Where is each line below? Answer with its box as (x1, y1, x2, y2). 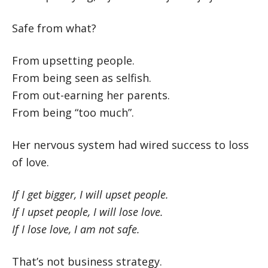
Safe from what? (12, 21, 96, 35)
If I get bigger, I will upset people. (12, 187, 169, 202)
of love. (12, 155, 49, 169)
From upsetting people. (12, 53, 135, 68)
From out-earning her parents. (12, 88, 170, 102)
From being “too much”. (12, 105, 134, 120)
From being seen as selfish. (12, 71, 151, 85)
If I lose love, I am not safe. (12, 222, 140, 236)
